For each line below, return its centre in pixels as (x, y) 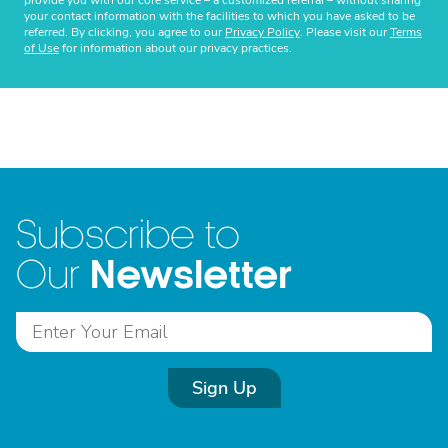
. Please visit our (345, 32)
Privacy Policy (262, 32)
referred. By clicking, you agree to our (124, 32)
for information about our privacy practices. (175, 48)
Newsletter (191, 275)
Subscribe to (128, 235)
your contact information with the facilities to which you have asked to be (219, 16)
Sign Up (224, 388)
